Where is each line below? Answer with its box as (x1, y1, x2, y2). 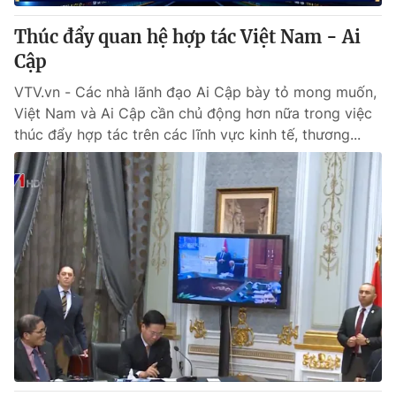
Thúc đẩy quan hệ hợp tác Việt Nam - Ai (14, 26, 361, 48)
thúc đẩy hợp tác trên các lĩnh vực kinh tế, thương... (14, 126, 361, 143)
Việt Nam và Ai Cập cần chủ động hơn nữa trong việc (14, 104, 372, 122)
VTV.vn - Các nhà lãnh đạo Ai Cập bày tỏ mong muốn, (14, 83, 377, 101)
